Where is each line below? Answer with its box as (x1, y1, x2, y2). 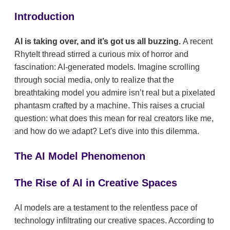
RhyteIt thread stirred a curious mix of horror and (14, 49, 188, 59)
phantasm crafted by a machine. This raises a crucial (14, 101, 205, 110)
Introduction (14, 10, 74, 22)
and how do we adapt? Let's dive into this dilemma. (14, 126, 199, 136)
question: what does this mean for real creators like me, (14, 113, 214, 123)
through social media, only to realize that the (14, 75, 174, 84)
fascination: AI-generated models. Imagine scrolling (14, 62, 200, 71)
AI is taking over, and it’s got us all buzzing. (14, 36, 183, 46)
